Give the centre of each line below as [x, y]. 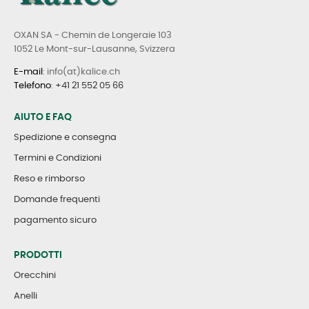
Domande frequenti [57, 200]
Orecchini [35, 276]
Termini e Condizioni [58, 159]
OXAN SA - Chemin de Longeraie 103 [93, 36]
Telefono [32, 86]
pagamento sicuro [55, 221]
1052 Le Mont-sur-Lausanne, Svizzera [94, 50]
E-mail [28, 72]
